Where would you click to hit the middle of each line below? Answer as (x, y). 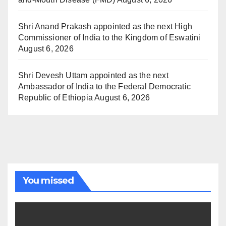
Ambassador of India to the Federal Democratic (105, 87)
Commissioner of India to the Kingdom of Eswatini (109, 38)
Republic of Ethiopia (55, 98)
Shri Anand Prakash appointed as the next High (105, 27)
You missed (48, 181)
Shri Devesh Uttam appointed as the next (93, 76)
